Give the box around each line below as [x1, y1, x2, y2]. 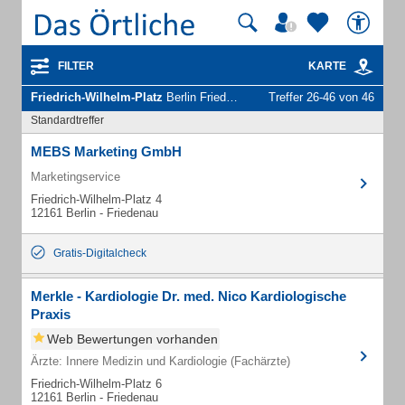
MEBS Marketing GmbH [31, 144, 182, 159]
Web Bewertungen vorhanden [47, 332, 218, 346]
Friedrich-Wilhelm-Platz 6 [31, 377, 162, 391]
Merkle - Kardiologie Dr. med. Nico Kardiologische [31, 288, 346, 304]
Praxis [31, 306, 71, 322]
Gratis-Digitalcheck [53, 247, 146, 259]
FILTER [58, 60, 94, 72]
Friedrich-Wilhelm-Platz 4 [31, 193, 162, 206]
